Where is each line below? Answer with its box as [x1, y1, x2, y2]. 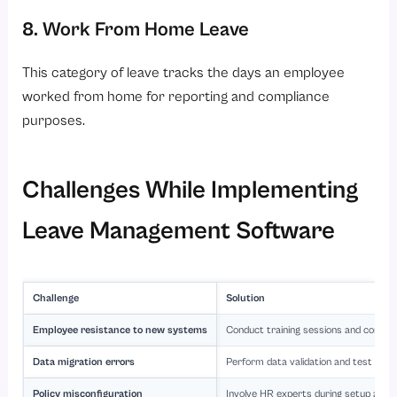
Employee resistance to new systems [33, 323, 208, 336]
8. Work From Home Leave [22, 18, 250, 41]
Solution [226, 292, 266, 304]
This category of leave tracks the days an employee [22, 63, 346, 81]
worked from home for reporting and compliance [22, 87, 331, 105]
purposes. [22, 111, 90, 128]
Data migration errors [33, 355, 136, 368]
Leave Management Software [22, 215, 336, 245]
